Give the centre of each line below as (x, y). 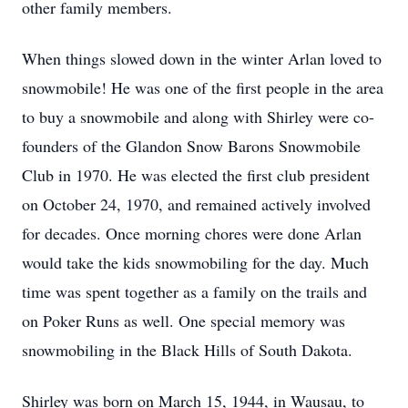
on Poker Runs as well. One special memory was (184, 321)
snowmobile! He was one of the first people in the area (203, 87)
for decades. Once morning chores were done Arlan (192, 233)
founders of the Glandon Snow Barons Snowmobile (191, 146)
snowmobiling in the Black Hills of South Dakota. (187, 350)
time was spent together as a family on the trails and (194, 291)
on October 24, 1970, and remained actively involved (196, 204)
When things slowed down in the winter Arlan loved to (202, 58)
